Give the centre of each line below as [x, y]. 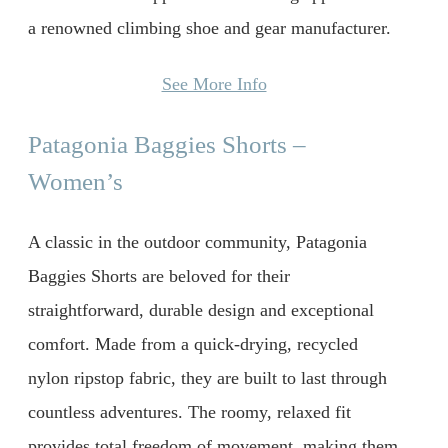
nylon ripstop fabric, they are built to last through [207, 377]
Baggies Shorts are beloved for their [159, 275]
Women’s [75, 181]
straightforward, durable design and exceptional [201, 309]
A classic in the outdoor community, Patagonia [197, 241]
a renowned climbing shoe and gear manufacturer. [209, 28]
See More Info [214, 83]
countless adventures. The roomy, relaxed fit [189, 411]
